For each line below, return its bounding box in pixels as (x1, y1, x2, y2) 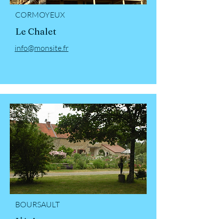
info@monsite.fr (15, 43, 68, 53)
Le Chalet (15, 25, 56, 37)
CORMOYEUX (15, 9, 65, 20)
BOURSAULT (15, 199, 60, 209)
